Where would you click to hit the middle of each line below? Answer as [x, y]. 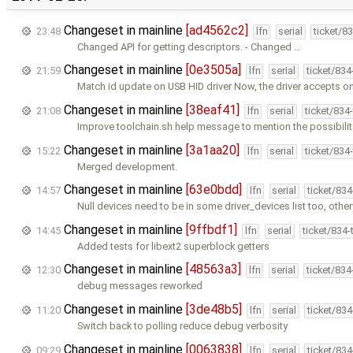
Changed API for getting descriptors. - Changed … [190, 46]
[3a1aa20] [213, 150]
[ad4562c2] [217, 30]
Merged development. [128, 166]
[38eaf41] [213, 110]
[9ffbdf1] [212, 229]
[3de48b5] [214, 310]
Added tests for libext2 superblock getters [174, 246]
